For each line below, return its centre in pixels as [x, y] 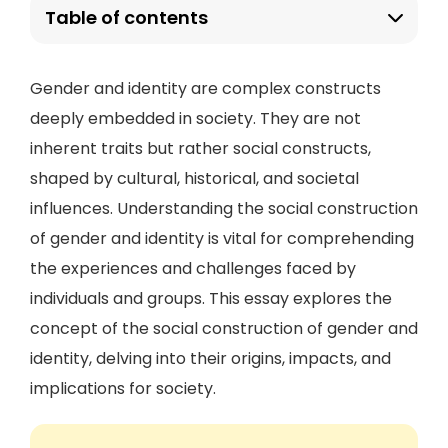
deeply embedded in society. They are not [195, 118]
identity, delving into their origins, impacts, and [210, 358]
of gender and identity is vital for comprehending [222, 238]
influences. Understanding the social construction [224, 208]
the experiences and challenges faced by [193, 268]
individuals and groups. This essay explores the [211, 298]
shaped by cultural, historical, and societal [194, 178]
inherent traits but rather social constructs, [200, 148]
